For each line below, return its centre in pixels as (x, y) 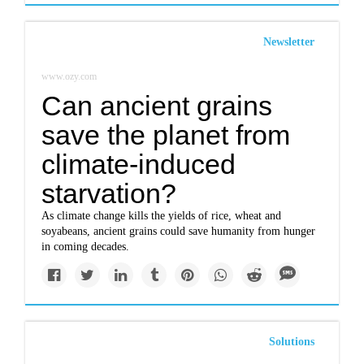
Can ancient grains (157, 106)
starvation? (109, 193)
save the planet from (166, 135)
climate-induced (139, 164)
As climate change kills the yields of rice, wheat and (162, 216)
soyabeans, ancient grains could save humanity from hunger (179, 231)
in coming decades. (86, 247)
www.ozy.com (69, 76)
